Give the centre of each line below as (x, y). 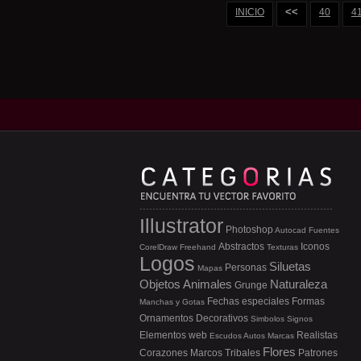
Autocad (290, 230)
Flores (279, 352)
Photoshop (249, 230)
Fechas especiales (248, 301)
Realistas (317, 335)
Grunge (251, 285)
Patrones (318, 353)
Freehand (198, 247)
